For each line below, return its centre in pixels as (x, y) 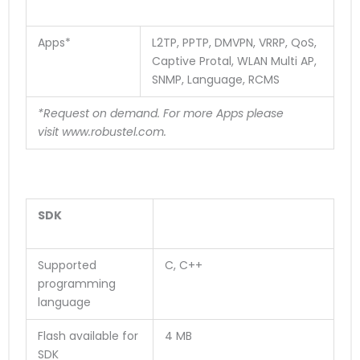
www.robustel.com (113, 132)
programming (77, 284)
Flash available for (88, 336)
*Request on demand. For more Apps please (161, 114)
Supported (67, 266)
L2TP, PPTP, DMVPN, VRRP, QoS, (234, 43)
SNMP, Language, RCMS (216, 80)
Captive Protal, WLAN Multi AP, (234, 61)
